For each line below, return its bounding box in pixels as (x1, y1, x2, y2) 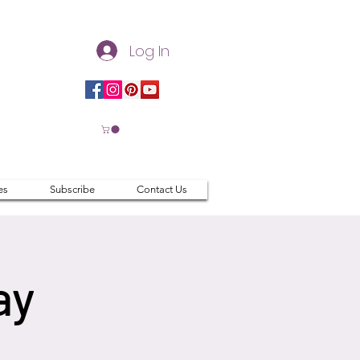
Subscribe (49, 183, 95, 196)
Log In (129, 40, 170, 61)
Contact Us (136, 183, 187, 196)
